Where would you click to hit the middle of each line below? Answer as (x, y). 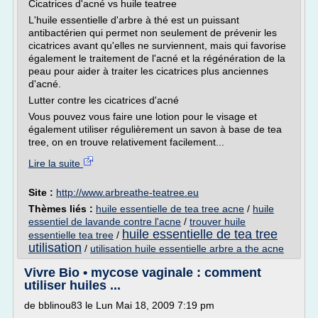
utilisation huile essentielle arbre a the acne (187, 248)
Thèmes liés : (62, 209)
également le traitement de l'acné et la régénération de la (157, 58)
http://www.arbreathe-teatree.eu (127, 192)
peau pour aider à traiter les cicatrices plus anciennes (148, 71)
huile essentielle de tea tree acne (170, 209)
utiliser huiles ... (72, 285)
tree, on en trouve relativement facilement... (126, 142)
